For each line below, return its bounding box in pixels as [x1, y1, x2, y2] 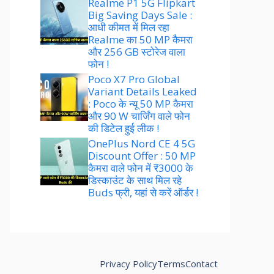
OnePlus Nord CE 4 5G [88, 136, 195, 150]
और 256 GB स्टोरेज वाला [88, 44, 185, 59]
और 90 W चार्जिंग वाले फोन [88, 108, 190, 123]
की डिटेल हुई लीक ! [88, 120, 159, 135]
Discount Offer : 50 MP [88, 148, 196, 163]
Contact [185, 257, 218, 270]
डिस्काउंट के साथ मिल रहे [88, 172, 182, 187]
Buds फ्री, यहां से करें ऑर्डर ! [88, 185, 198, 199]
